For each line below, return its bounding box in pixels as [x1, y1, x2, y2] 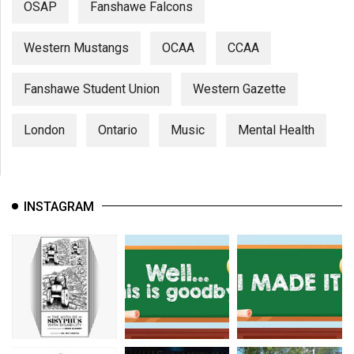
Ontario [98, 122, 137, 137]
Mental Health [238, 122, 314, 137]
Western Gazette [193, 81, 286, 96]
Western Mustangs [24, 40, 129, 55]
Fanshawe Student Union [24, 81, 160, 96]
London [24, 122, 65, 137]
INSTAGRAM [24, 198, 94, 214]
